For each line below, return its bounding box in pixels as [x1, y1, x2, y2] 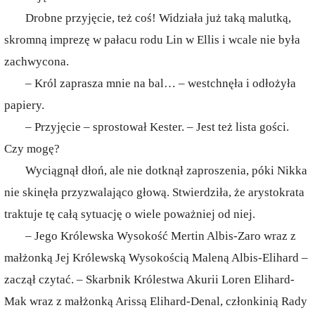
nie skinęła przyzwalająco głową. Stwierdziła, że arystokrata [4, 186, 304, 199]
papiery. [4, 98, 44, 112]
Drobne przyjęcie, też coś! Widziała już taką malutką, [25, 11, 291, 25]
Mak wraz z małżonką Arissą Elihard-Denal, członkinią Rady [4, 295, 307, 308]
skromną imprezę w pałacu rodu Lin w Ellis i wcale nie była [4, 33, 300, 46]
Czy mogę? [4, 142, 60, 155]
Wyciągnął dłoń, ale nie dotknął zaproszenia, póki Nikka [25, 164, 307, 177]
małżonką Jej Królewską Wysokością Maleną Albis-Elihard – [4, 251, 308, 264]
